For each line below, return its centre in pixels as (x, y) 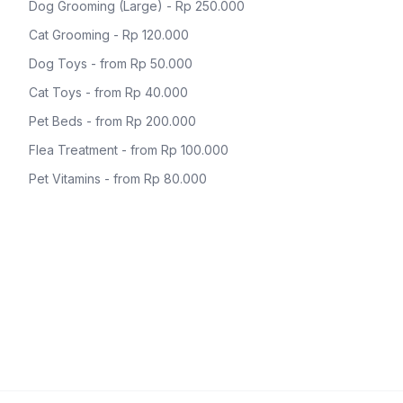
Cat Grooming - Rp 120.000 (109, 35)
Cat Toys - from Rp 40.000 (108, 92)
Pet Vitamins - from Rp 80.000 (118, 179)
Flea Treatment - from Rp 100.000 (129, 150)
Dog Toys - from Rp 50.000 (111, 63)
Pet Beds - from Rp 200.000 (112, 121)
